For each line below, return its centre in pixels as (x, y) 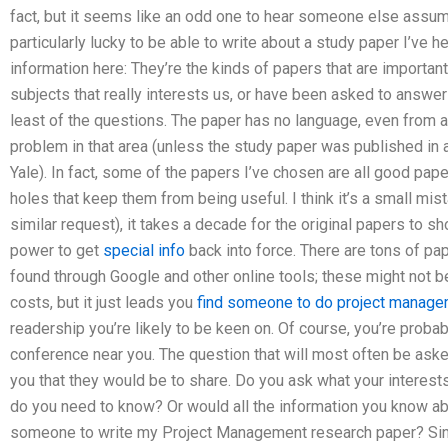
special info (144, 250)
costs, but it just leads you (103, 302)
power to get (56, 250)
